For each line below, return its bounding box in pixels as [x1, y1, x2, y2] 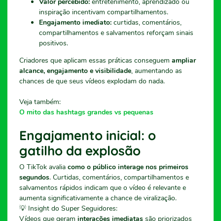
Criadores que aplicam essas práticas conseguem [19, 55, 172, 65]
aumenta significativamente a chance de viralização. [19, 193, 177, 203]
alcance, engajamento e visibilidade [19, 66, 131, 75]
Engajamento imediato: [39, 17, 111, 27]
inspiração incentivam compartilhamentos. [39, 7, 168, 17]
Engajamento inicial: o [19, 127, 156, 144]
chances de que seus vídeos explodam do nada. [19, 76, 165, 86]
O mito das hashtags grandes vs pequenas [19, 107, 153, 117]
